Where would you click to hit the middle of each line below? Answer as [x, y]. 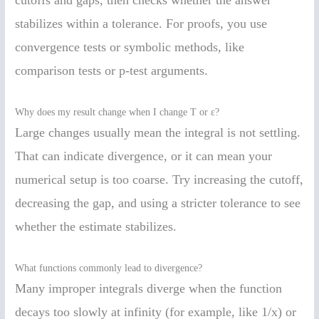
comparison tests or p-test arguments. [112, 71]
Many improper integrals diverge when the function [149, 289]
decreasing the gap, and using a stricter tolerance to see [158, 203]
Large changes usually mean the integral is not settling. [158, 133]
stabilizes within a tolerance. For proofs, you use [141, 24]
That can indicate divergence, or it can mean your [144, 156]
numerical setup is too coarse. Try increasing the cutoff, [159, 180]
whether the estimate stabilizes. [96, 227]
